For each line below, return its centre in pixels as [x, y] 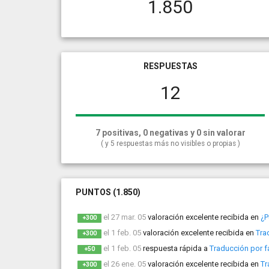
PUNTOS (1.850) [108, 192]
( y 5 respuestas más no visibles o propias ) [170, 144]
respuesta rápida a [176, 248]
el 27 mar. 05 [125, 217]
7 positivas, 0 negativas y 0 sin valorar [170, 133]
